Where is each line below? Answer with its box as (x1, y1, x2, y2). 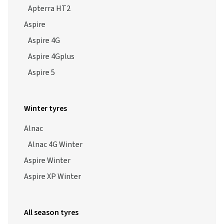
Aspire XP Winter (24, 160, 81, 171)
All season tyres (24, 196, 78, 207)
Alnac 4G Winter (28, 128, 82, 139)
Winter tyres (24, 92, 67, 103)
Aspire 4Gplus (28, 40, 74, 51)
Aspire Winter (24, 144, 70, 155)
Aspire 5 (28, 56, 55, 67)
